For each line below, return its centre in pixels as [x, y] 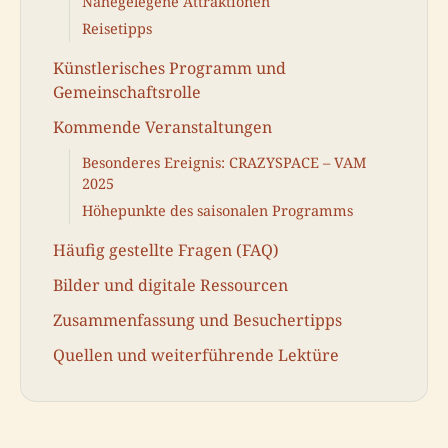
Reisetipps [117, 28]
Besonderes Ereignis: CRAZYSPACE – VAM [224, 162]
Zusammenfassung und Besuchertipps [197, 320]
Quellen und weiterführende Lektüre [196, 355]
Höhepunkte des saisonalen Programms [217, 211]
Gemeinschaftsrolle [127, 91]
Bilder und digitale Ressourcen [170, 285]
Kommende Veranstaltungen [162, 126]
